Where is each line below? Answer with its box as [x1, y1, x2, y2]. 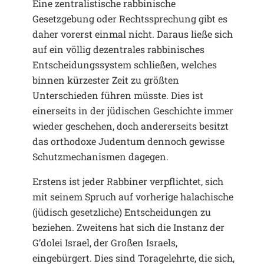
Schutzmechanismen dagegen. [32, 150, 169, 163]
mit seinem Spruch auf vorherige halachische [32, 190, 233, 203]
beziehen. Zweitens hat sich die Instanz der [32, 220, 225, 233]
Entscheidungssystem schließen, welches [32, 58, 217, 71]
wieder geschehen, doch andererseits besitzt [32, 119, 229, 132]
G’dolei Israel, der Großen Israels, [32, 236, 177, 249]
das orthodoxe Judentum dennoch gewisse [32, 134, 225, 147]
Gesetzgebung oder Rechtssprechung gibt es [32, 12, 227, 25]
